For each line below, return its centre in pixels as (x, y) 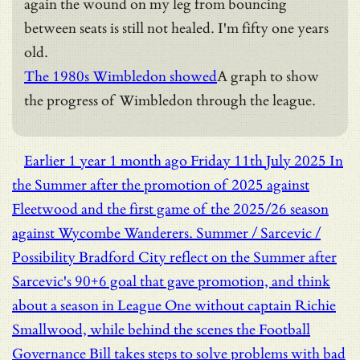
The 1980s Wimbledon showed (121, 76)
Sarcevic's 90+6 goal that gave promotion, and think (171, 281)
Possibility (44, 257)
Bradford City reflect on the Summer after (208, 257)
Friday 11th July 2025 (258, 161)
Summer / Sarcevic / (258, 233)
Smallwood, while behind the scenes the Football (161, 329)
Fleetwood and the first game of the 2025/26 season (170, 209)
